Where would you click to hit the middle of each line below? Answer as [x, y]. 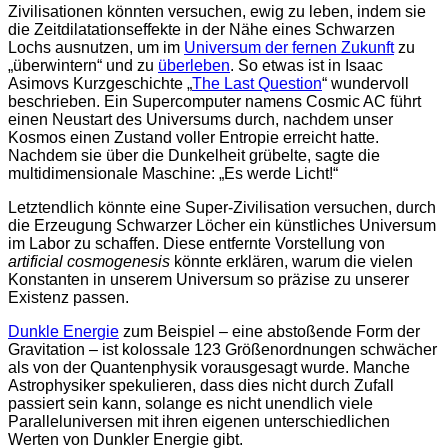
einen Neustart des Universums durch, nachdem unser [200, 120]
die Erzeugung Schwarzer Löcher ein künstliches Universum [222, 226]
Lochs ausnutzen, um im [96, 48]
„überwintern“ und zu [83, 66]
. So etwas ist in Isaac [306, 66]
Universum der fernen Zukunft [289, 48]
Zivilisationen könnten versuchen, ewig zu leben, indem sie [217, 12]
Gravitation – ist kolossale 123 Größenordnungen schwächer [222, 350]
